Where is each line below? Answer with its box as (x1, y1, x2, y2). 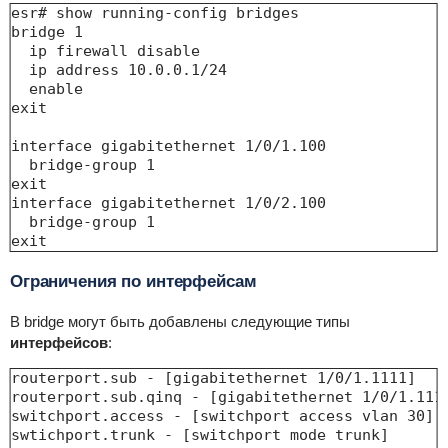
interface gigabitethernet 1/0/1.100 (10, 137, 326, 156)
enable (10, 80, 83, 99)
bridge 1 (10, 23, 83, 42)
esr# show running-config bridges (10, 4, 308, 23)
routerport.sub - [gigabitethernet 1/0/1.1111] (10, 369, 416, 388)
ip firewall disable (10, 42, 200, 61)
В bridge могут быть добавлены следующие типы (9, 313, 350, 331)
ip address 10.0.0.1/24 (10, 61, 227, 80)
